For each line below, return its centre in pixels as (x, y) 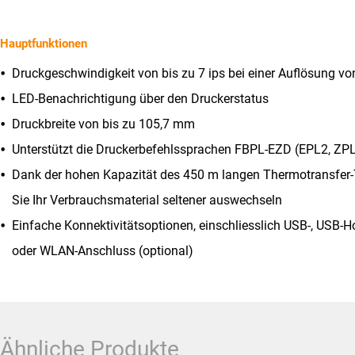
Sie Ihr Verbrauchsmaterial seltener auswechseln (147, 200)
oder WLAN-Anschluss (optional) (103, 250)
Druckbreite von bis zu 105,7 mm (103, 124)
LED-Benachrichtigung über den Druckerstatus (140, 98)
